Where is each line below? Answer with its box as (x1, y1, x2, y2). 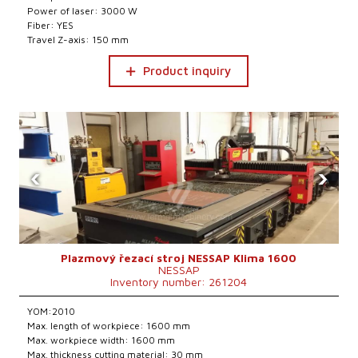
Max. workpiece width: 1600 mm (27, 334, 176, 346)
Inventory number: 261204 (110, 275, 248, 288)
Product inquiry (143, 64, 232, 78)
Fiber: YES (27, 19, 74, 31)
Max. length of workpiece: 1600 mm (27, 320, 191, 332)
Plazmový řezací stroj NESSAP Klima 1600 (61, 251, 297, 265)
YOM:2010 (27, 305, 76, 317)
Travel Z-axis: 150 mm (27, 34, 129, 46)
